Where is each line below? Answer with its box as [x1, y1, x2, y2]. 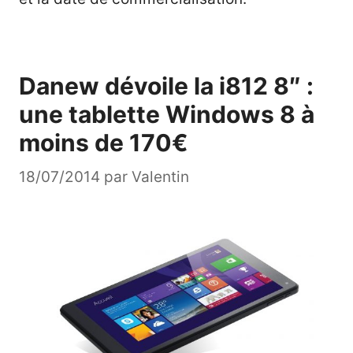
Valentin [132, 168, 189, 187]
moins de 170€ [19, 128, 188, 157]
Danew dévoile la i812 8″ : [19, 71, 314, 100]
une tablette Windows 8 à [19, 99, 314, 128]
